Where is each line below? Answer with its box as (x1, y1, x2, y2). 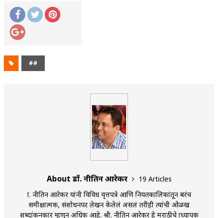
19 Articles (138, 174, 172, 183)
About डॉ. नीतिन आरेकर (46, 173, 129, 184)
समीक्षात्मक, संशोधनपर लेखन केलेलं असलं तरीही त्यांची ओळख (29, 200, 189, 209)
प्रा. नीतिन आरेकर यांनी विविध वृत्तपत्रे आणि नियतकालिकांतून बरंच (27, 189, 191, 199)
